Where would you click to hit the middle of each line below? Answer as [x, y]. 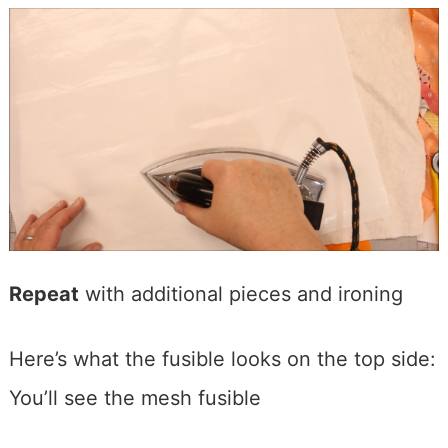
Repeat [43, 293]
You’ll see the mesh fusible [134, 397]
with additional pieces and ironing [240, 293]
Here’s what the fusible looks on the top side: [222, 358]
